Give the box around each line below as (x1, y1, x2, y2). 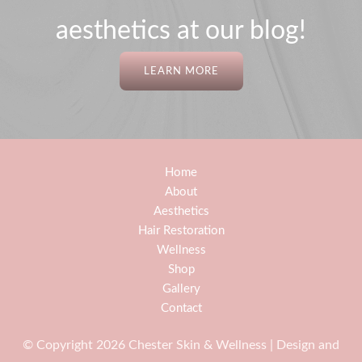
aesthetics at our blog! (56, 18, 306, 44)
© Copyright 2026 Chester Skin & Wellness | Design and (23, 339, 339, 352)
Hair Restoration (137, 225, 225, 238)
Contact (160, 302, 202, 315)
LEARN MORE (143, 66, 219, 77)
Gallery (162, 283, 200, 296)
